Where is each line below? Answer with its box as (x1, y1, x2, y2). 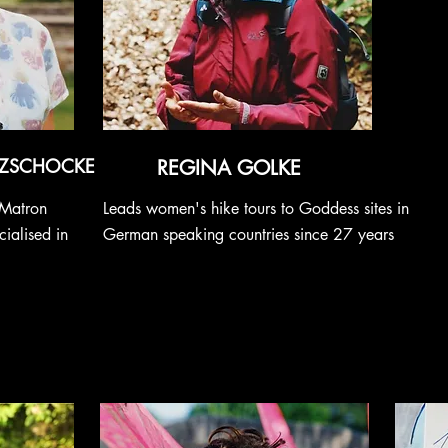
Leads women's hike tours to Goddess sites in (103, 198, 409, 219)
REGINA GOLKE (157, 155, 301, 181)
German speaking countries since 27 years (103, 224, 394, 245)
